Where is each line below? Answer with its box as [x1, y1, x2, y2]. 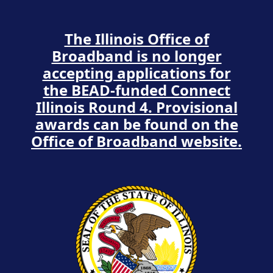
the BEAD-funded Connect [43, 80, 230, 100]
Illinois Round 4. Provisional [35, 97, 238, 117]
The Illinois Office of [64, 29, 209, 49]
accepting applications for [42, 63, 231, 83]
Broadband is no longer [51, 46, 222, 66]
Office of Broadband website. [31, 131, 242, 151]
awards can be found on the [35, 114, 238, 134]
